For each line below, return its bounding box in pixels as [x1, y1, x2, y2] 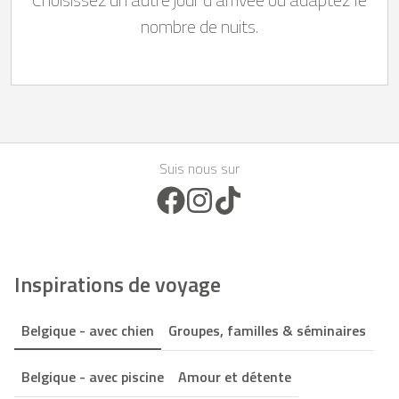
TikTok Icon [241, 184, 305, 207]
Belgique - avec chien [21, 319, 154, 341]
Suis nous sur [159, 157, 240, 179]
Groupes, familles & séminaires [168, 319, 366, 341]
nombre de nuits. [141, 12, 258, 40]
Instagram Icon [213, 184, 299, 207]
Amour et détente [178, 365, 291, 387]
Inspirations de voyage [14, 267, 221, 300]
